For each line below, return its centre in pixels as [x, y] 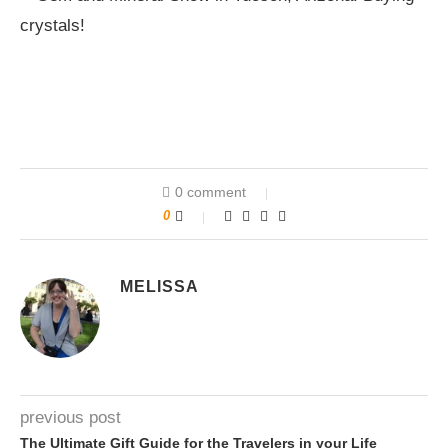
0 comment [210, 192]
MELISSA [159, 287]
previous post [70, 418]
